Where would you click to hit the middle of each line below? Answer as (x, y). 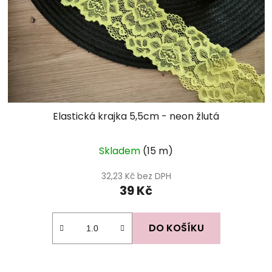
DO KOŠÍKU (176, 228)
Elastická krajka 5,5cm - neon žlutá (136, 116)
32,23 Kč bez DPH (136, 176)
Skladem (121, 151)
